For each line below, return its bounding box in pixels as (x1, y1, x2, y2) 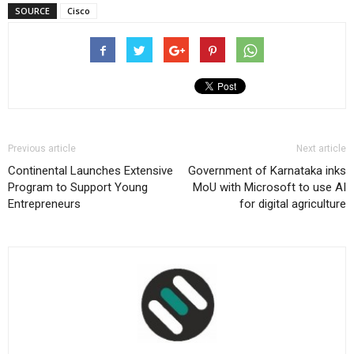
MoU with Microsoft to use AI (193, 180, 346, 195)
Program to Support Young (8, 180, 148, 195)
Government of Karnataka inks (188, 164, 346, 179)
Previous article (8, 143, 76, 155)
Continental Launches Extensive (8, 164, 173, 179)
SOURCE (15, 5, 50, 17)
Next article (296, 143, 346, 155)
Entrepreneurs (8, 197, 81, 212)
